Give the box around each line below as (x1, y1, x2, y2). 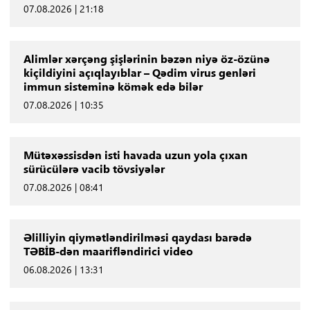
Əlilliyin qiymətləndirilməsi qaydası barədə (23, 229, 252, 244)
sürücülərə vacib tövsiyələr (23, 161, 165, 176)
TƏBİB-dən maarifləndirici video (23, 243, 193, 258)
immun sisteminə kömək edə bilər (23, 78, 203, 93)
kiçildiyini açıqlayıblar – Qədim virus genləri (23, 64, 256, 80)
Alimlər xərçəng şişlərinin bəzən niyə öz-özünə (23, 51, 270, 66)
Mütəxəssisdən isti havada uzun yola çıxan (23, 147, 248, 162)
